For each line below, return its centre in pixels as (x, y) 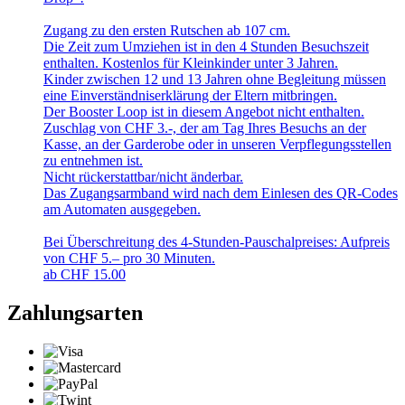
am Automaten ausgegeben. (122, 210)
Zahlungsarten (75, 313)
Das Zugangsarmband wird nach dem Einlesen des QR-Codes (221, 193)
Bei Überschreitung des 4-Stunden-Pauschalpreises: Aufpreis (217, 242)
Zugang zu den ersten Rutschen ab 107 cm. (167, 31)
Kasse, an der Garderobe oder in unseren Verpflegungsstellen (217, 145)
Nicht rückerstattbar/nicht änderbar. (143, 177)
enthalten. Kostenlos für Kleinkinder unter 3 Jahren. (191, 63)
